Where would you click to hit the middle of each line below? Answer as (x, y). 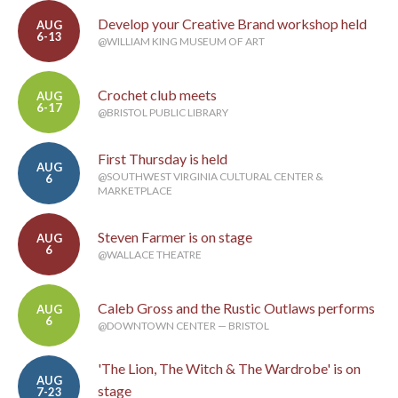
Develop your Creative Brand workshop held (232, 24)
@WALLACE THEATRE (150, 255)
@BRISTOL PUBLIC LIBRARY (163, 113)
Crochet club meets (157, 95)
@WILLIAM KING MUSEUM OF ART (181, 42)
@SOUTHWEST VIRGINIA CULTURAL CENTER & (211, 177)
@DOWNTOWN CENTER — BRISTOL (183, 326)
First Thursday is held (163, 159)
